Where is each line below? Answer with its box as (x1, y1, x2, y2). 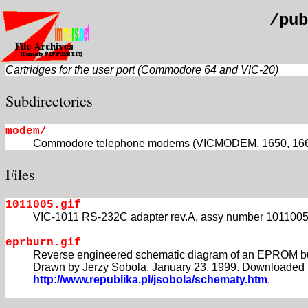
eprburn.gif (5, 236, 81, 250)
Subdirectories (5, 89, 93, 111)
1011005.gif (5, 199, 81, 212)
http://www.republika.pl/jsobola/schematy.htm (33, 274, 267, 286)
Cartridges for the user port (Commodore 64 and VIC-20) (5, 64, 278, 76)
